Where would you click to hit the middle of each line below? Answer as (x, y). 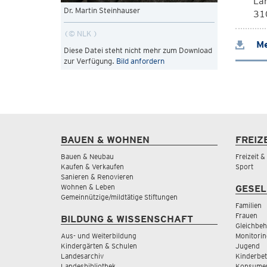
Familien (248, 205)
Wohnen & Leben (88, 187)
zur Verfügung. (90, 61)
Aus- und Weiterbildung (99, 236)
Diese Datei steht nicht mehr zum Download (138, 50)
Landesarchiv (82, 256)
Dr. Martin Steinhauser (102, 10)
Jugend (247, 246)
